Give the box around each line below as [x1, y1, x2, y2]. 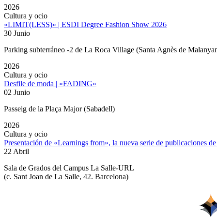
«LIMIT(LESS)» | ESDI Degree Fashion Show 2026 [4, 20, 167, 29]
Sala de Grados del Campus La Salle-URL [4, 164, 134, 172]
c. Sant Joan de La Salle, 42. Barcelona [6, 172, 126, 181]
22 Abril [4, 147, 29, 156]
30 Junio [4, 29, 30, 38]
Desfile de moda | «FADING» [4, 79, 96, 88]
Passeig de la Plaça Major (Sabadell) [4, 105, 115, 113]
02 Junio [4, 88, 30, 97]
